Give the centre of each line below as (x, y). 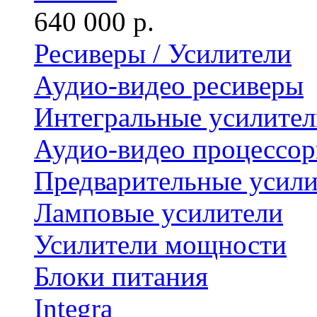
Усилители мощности (160, 244)
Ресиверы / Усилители (163, 53)
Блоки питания (121, 276)
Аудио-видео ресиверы (169, 85)
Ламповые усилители (158, 213)
